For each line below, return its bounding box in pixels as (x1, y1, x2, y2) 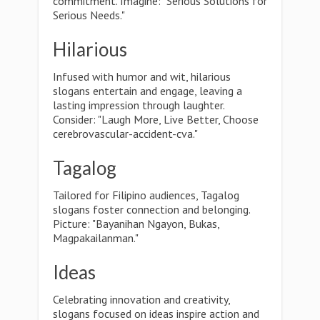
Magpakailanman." (53, 231, 139, 245)
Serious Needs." (53, 8, 125, 22)
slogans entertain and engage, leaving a (53, 84, 242, 98)
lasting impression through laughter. (53, 98, 224, 112)
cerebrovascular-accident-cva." (53, 126, 198, 141)
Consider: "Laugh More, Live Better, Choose (53, 112, 259, 126)
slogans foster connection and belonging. (53, 202, 250, 216)
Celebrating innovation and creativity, (53, 292, 230, 306)
